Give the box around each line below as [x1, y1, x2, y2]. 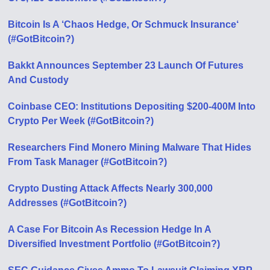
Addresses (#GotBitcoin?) [8, 198, 127, 208]
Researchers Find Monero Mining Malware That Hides [8, 142, 252, 152]
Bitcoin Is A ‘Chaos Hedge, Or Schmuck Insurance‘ [8, 19, 239, 30]
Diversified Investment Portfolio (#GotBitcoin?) [8, 239, 221, 249]
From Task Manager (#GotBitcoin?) [8, 157, 168, 167]
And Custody [8, 75, 69, 85]
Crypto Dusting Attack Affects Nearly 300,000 [8, 183, 213, 193]
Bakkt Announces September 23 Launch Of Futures [8, 60, 244, 71]
